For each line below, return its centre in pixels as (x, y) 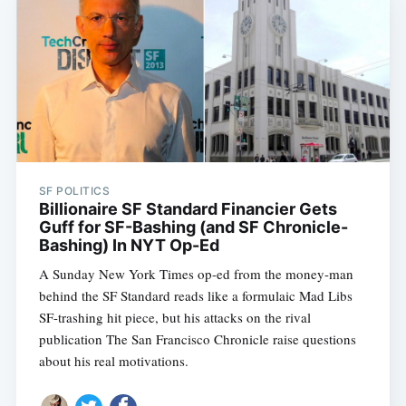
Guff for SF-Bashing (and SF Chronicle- (193, 227)
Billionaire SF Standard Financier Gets (188, 209)
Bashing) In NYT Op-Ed (129, 246)
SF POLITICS (74, 191)
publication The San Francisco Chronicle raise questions (197, 339)
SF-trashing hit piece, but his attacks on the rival (174, 318)
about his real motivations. (113, 361)
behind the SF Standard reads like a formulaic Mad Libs (195, 296)
